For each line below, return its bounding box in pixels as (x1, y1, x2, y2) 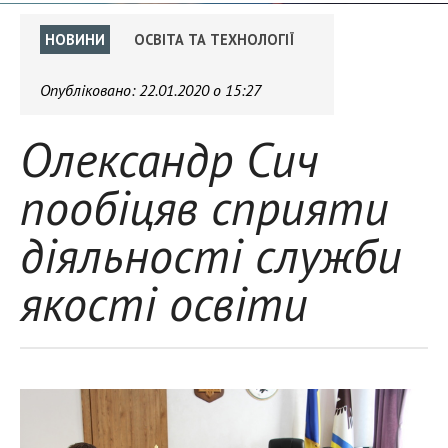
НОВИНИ (45, 30, 105, 49)
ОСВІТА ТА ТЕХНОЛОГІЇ (134, 30, 294, 49)
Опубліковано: (40, 80, 139, 100)
